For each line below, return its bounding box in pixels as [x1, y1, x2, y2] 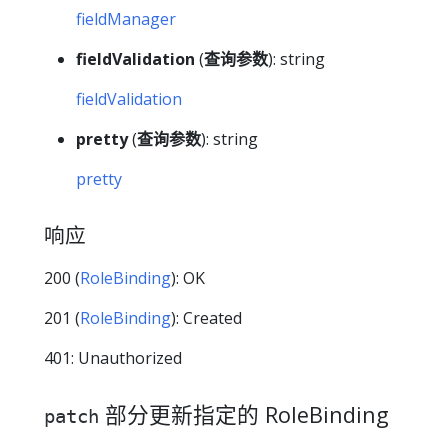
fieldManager [76, 8, 176, 31]
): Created [171, 306, 242, 329]
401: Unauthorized [44, 346, 182, 369]
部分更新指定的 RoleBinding [99, 399, 389, 429]
